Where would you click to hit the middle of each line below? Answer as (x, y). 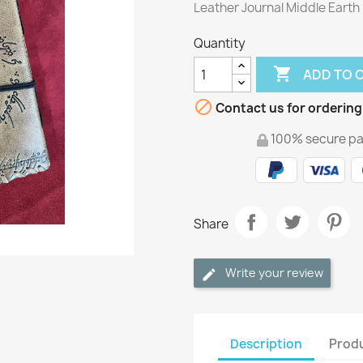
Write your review (274, 273)
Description (266, 344)
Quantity (220, 44)
